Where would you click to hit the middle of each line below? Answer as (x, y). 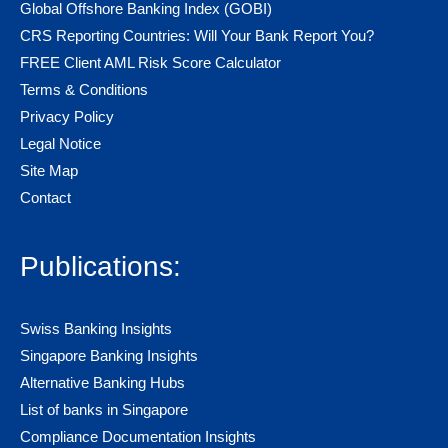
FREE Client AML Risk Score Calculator (150, 63)
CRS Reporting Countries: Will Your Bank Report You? (197, 36)
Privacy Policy (67, 117)
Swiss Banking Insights (96, 329)
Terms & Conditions (84, 90)
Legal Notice (60, 144)
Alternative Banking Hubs (102, 383)
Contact (45, 198)
